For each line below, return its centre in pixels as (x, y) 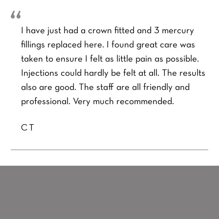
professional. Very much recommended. (97, 102)
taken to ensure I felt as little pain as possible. (110, 60)
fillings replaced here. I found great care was (108, 45)
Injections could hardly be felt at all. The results (113, 74)
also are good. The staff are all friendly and (105, 88)
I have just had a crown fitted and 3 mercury (107, 31)
